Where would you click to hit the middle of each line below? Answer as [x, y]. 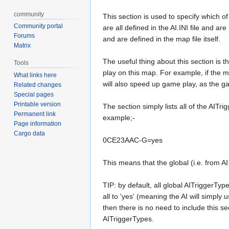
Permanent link [35, 114]
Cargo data [30, 134]
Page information [38, 124]
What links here [36, 75]
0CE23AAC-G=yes [133, 140]
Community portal [39, 26]
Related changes [38, 85]
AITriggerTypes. [128, 219]
